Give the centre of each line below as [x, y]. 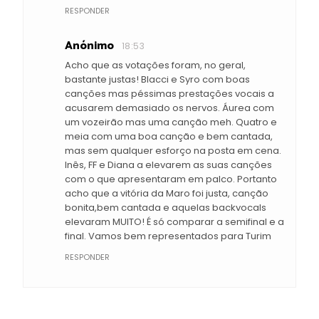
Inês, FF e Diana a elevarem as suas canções [168, 165]
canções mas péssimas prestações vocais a [169, 94]
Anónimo [89, 46]
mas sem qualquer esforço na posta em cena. [173, 151]
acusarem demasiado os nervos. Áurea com [169, 108]
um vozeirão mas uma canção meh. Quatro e [171, 122]
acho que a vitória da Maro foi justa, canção [167, 194]
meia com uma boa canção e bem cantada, [169, 137]
